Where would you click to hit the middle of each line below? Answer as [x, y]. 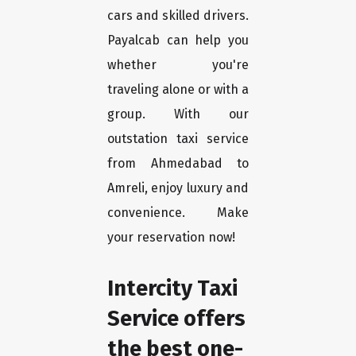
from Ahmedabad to [178, 164]
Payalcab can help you [178, 41]
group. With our [178, 114]
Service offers [176, 319]
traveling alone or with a [178, 90]
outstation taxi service [178, 139]
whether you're [178, 65]
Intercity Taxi [172, 288]
